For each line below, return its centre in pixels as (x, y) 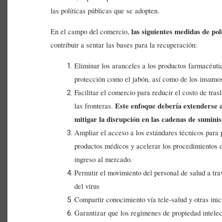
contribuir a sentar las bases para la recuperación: (124, 45)
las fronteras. (95, 106)
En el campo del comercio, (91, 32)
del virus (87, 186)
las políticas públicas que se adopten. (105, 11)
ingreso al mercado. (103, 160)
